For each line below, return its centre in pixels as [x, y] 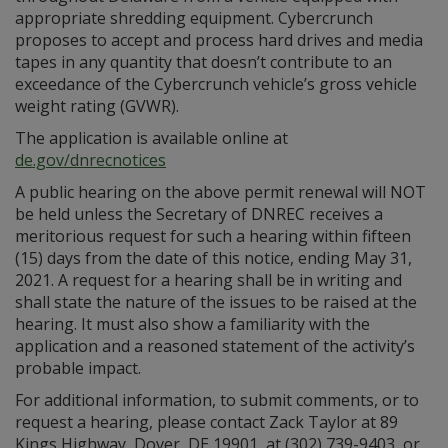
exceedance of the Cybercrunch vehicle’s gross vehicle [216, 84]
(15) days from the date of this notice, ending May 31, [213, 258]
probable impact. [78, 368]
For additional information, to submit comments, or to [217, 400]
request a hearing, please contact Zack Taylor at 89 [206, 422]
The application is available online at [151, 138]
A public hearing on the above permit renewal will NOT [220, 192]
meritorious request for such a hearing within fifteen [213, 236]
